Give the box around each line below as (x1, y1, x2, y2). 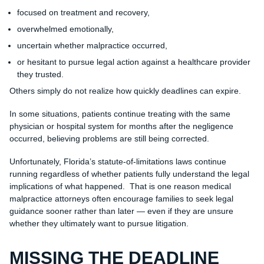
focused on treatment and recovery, (16, 8, 150, 18)
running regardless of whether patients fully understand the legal (9, 169, 249, 179)
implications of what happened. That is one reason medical (9, 181, 231, 192)
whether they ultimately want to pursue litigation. (9, 219, 189, 229)
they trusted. (16, 70, 64, 80)
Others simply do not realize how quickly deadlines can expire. (9, 86, 241, 96)
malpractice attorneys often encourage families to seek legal (9, 194, 233, 204)
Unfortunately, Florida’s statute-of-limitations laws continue (9, 157, 226, 167)
